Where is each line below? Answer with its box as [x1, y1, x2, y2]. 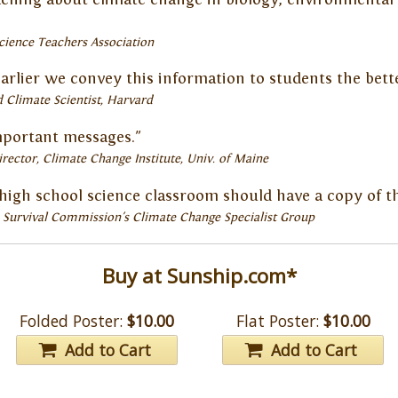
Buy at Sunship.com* [101, 262, 297, 291]
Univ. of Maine [186, 152, 268, 167]
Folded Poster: [20, 310, 123, 332]
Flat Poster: [235, 310, 319, 332]
